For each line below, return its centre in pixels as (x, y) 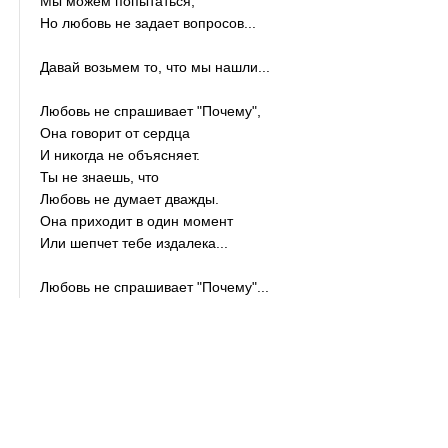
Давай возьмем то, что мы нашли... (155, 67)
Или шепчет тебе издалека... (134, 243)
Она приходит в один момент (137, 221)
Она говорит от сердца (115, 133)
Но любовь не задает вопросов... (148, 23)
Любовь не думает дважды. (130, 199)
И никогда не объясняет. (120, 155)
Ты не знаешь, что (100, 177)
